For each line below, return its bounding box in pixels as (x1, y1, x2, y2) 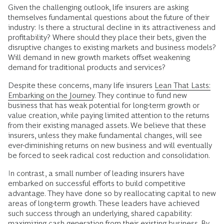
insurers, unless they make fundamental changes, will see (8, 131, 202, 139)
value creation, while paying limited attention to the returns (8, 111, 209, 119)
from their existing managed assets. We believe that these (8, 121, 206, 129)
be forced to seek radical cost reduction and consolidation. (8, 151, 210, 159)
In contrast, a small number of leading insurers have (8, 169, 184, 177)
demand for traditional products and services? (8, 63, 165, 71)
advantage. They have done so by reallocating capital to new (8, 189, 216, 197)
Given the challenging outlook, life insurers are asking (8, 3, 188, 11)
